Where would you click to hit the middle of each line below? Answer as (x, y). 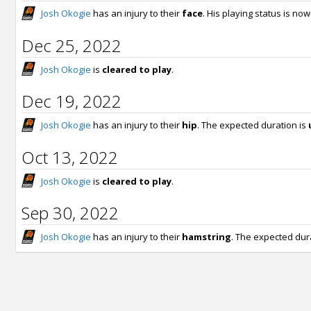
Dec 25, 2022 (72, 45)
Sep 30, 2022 (70, 213)
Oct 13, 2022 (70, 157)
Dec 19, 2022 (72, 101)
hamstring (207, 237)
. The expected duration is (253, 125)
